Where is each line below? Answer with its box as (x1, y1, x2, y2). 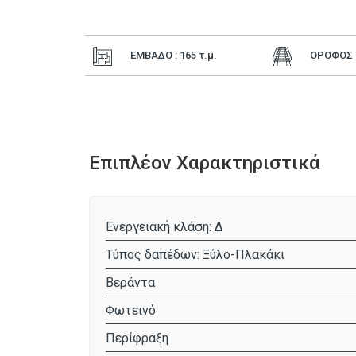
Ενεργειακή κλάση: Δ (106, 219, 223, 234)
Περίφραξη (106, 330, 168, 346)
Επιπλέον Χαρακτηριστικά (89, 151, 320, 174)
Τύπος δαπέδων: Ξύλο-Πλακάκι (106, 246, 284, 262)
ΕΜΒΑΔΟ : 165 (130, 48, 199, 61)
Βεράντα (106, 274, 155, 290)
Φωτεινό (106, 302, 156, 318)
